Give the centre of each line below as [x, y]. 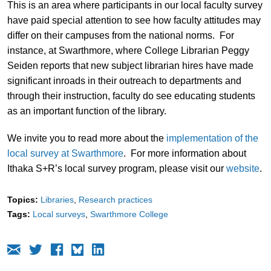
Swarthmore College [129, 214]
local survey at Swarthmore [65, 153]
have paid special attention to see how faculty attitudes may [134, 20]
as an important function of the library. [87, 111]
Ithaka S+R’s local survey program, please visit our [116, 168]
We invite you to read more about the [87, 138]
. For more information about [184, 153]
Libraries [57, 199]
